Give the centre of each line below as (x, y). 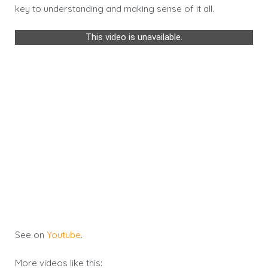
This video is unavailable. (134, 37)
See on (31, 234)
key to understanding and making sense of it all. (115, 9)
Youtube (64, 234)
